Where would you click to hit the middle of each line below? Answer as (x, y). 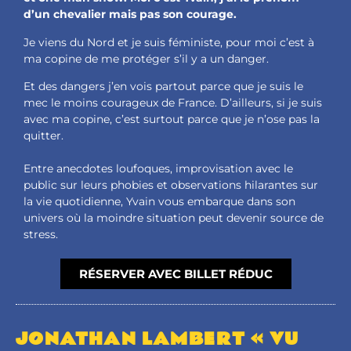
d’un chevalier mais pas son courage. (130, 14)
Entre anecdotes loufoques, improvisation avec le (158, 168)
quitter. (43, 135)
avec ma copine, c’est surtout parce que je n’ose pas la (172, 119)
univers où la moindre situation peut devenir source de (174, 217)
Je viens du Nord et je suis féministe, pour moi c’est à (169, 42)
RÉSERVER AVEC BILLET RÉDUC (175, 273)
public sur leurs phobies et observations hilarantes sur (171, 185)
